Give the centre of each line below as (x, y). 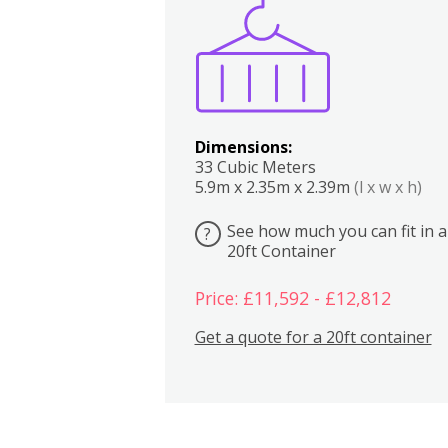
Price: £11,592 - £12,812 (292, 298)
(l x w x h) (387, 186)
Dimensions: (243, 146)
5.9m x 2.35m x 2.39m (274, 186)
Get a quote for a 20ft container (313, 336)
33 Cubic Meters (255, 166)
